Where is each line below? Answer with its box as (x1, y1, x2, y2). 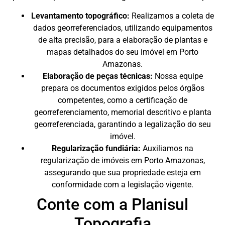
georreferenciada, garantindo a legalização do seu (34, 119, 211, 129)
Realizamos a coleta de (130, 11, 214, 21)
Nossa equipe (152, 71, 203, 81)
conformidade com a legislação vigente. (52, 179, 193, 189)
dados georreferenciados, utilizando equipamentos (33, 23, 212, 33)
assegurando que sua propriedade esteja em (44, 167, 201, 177)
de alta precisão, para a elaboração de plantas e (38, 35, 207, 45)
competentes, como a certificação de (58, 95, 187, 105)
